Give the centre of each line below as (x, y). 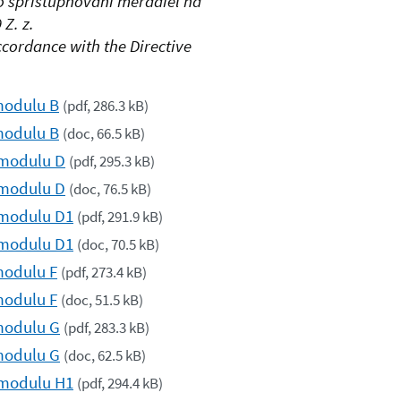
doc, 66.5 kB (104, 134)
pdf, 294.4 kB (120, 384)
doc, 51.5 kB (102, 301)
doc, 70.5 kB (118, 245)
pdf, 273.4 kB (104, 273)
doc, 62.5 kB (105, 356)
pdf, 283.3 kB (107, 328)
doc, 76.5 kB (110, 190)
